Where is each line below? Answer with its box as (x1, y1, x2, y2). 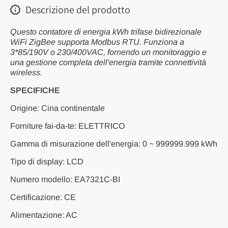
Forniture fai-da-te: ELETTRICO (10, 121, 125, 130)
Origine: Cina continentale (10, 103, 105, 112)
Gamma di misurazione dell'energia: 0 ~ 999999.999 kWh (10, 139, 217, 148)
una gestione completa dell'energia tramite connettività (10, 58, 206, 67)
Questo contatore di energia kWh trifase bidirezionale (10, 27, 202, 36)
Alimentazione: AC (10, 210, 77, 219)
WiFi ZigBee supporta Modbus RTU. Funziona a (10, 37, 184, 46)
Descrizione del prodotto (25, 3, 130, 16)
